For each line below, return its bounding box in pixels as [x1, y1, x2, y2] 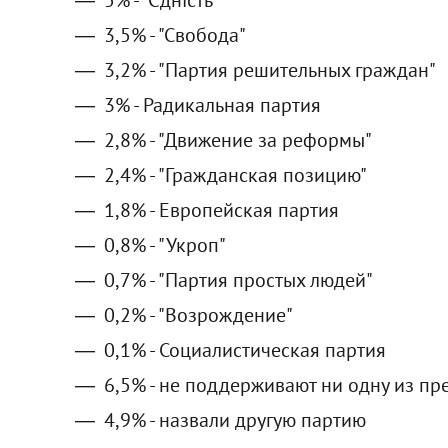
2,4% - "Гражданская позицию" [103, 161, 367, 188]
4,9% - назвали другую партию [103, 406, 366, 433]
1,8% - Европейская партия [103, 196, 339, 223]
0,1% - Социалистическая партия [103, 336, 386, 363]
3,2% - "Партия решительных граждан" [103, 56, 436, 83]
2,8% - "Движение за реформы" [103, 126, 372, 153]
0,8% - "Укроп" [103, 231, 226, 258]
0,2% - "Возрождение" [103, 301, 293, 328]
